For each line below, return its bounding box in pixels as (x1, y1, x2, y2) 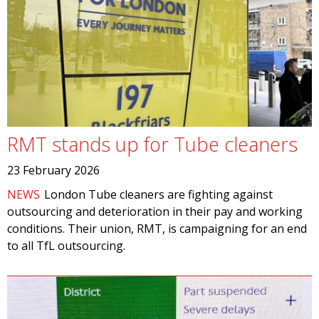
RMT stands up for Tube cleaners (7, 131, 298, 157)
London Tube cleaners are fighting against (44, 187, 273, 202)
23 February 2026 (7, 162, 100, 178)
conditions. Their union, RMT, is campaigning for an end (7, 221, 307, 236)
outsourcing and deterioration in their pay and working (7, 204, 303, 219)
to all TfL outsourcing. (7, 238, 125, 253)
